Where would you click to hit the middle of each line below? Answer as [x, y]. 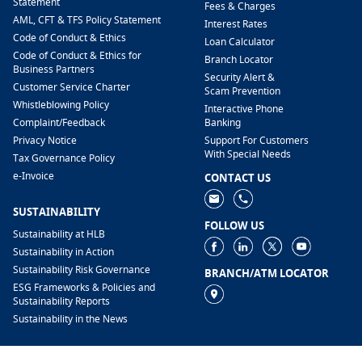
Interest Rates [236, 24]
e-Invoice [34, 176]
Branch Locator [238, 60]
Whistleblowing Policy [61, 105]
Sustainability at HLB [59, 234]
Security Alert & [239, 78]
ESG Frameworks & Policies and [84, 288]
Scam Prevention [242, 91]
